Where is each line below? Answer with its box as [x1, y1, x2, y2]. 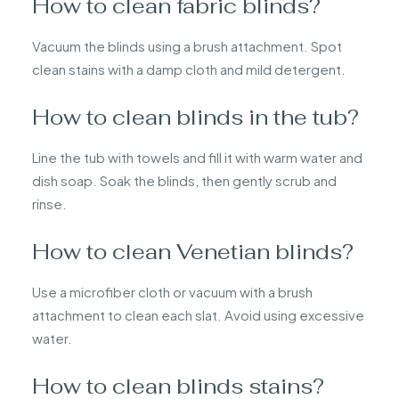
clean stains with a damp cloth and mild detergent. [32, 60, 346, 77]
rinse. [32, 194, 67, 212]
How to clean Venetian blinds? [32, 237, 354, 265]
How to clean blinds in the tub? [32, 102, 359, 131]
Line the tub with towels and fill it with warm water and [32, 148, 362, 166]
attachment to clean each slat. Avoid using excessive [32, 305, 364, 323]
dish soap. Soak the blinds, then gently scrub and [32, 171, 337, 189]
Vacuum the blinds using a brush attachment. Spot [32, 37, 342, 54]
